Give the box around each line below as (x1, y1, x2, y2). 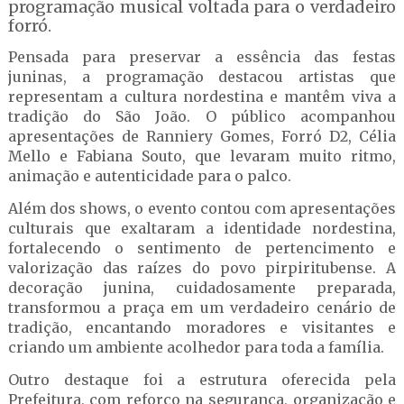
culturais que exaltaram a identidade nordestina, (7, 219, 397, 237)
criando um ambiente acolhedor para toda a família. (7, 338, 384, 356)
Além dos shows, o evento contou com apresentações (7, 199, 397, 217)
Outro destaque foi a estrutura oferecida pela (7, 371, 397, 389)
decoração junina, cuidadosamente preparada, (7, 279, 397, 297)
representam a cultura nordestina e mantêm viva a (7, 87, 397, 106)
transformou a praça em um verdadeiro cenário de (7, 298, 397, 317)
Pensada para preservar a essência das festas (7, 48, 397, 66)
